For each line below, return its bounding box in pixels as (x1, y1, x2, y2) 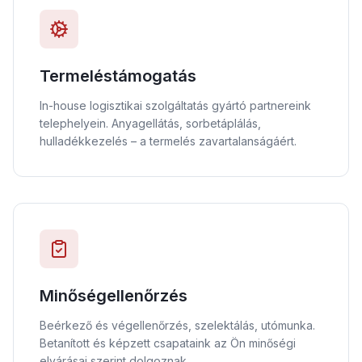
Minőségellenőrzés (40, 286, 187, 305)
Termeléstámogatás (40, 66, 196, 86)
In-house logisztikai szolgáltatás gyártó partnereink (40, 99, 311, 112)
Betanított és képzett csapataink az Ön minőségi (40, 336, 296, 350)
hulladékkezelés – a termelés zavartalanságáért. (40, 134, 297, 148)
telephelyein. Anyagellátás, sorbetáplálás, (40, 116, 261, 130)
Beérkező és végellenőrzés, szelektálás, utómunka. (40, 318, 315, 332)
